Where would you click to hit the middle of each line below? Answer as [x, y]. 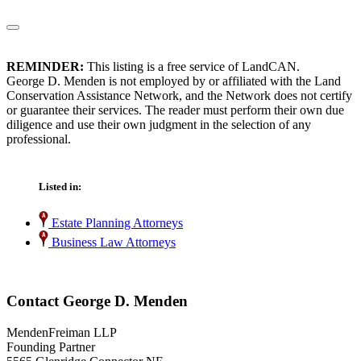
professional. [39, 139]
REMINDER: [45, 67]
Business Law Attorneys [112, 243]
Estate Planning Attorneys [116, 223]
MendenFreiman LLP [62, 332]
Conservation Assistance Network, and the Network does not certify [179, 96]
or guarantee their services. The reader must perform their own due [175, 110]
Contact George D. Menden [97, 301]
